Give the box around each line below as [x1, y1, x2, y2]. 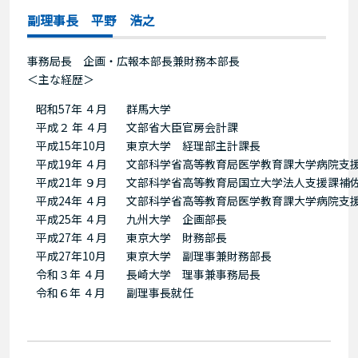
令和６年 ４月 [35, 284, 105, 301]
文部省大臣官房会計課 [125, 119, 238, 136]
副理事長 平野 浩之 [27, 10, 155, 30]
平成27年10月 [35, 248, 106, 265]
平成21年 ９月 [35, 174, 107, 191]
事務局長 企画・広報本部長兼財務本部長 [27, 53, 240, 70]
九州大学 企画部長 [125, 211, 227, 228]
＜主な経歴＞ [27, 71, 94, 88]
